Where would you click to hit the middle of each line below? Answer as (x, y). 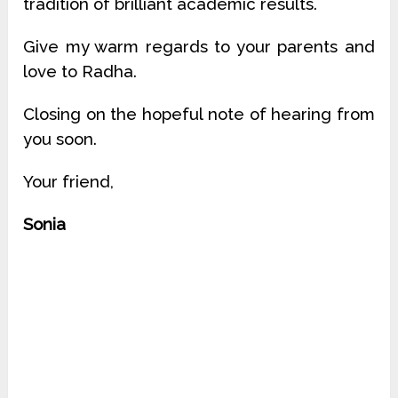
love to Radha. (80, 72)
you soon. (60, 139)
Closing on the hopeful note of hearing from (199, 114)
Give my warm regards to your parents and (199, 47)
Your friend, (69, 182)
